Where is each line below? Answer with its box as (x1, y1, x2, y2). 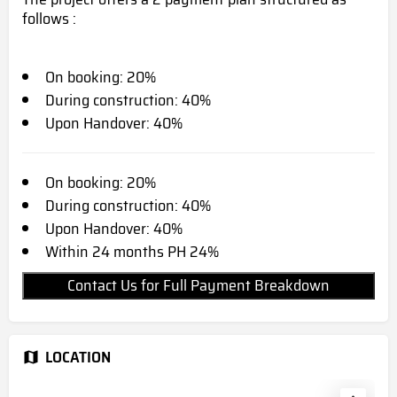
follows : (22, 5, 76, 31)
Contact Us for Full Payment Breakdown (67, 272, 330, 298)
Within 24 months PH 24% (45, 238, 219, 264)
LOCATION (45, 344, 111, 370)
